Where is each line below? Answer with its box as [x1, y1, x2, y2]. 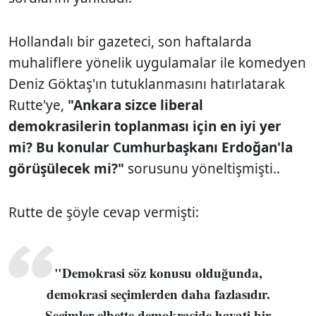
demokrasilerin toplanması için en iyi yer [8, 116, 281, 135]
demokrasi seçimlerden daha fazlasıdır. [46, 284, 270, 303]
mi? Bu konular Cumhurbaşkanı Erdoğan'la [8, 138, 293, 157]
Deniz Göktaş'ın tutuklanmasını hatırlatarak [8, 74, 285, 93]
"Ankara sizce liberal [64, 95, 203, 114]
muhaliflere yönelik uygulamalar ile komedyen [8, 53, 306, 72]
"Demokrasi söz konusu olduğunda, [54, 262, 262, 282]
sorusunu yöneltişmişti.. [124, 159, 280, 178]
